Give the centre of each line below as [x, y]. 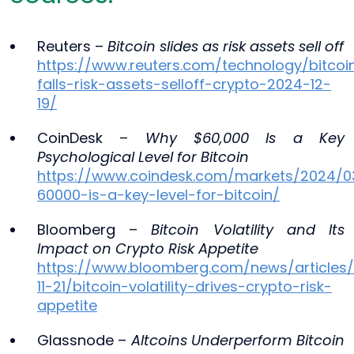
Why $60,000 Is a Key [245, 137]
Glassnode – [84, 340]
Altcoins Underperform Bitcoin [237, 340]
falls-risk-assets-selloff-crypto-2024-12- [184, 84]
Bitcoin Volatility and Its [248, 229]
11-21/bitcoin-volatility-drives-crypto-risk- [185, 286]
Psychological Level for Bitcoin [143, 156]
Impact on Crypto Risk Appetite [148, 248]
